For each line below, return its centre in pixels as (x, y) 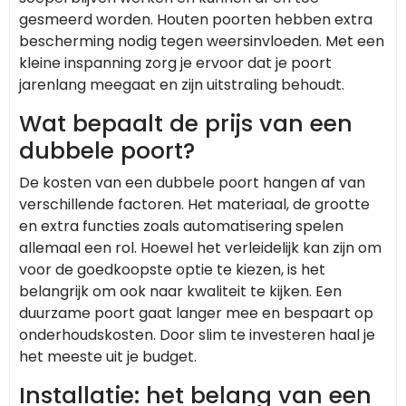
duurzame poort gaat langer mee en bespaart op (196, 313)
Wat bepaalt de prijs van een (186, 123)
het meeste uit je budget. (108, 356)
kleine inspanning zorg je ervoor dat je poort (175, 63)
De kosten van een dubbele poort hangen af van (192, 182)
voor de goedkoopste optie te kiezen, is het (172, 269)
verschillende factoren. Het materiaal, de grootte (194, 204)
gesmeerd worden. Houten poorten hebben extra (196, 19)
